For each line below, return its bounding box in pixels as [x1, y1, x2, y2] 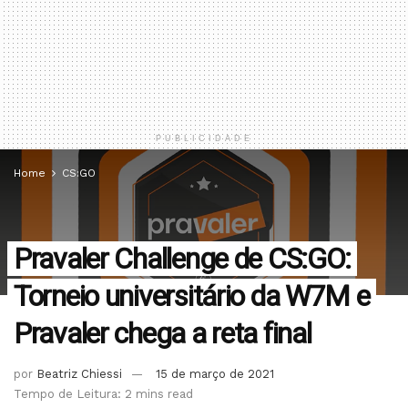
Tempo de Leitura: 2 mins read [14, 386, 193, 401]
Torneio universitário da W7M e [14, 279, 370, 313]
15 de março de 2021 [156, 366, 274, 381]
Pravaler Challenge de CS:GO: [14, 241, 352, 276]
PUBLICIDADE [155, 134, 253, 143]
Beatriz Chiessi [36, 366, 122, 381]
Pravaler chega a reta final [14, 316, 311, 351]
